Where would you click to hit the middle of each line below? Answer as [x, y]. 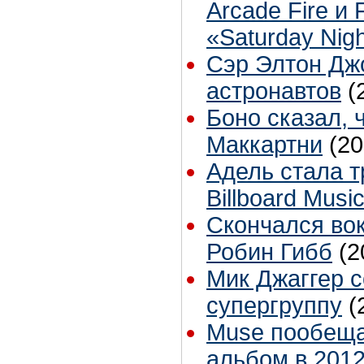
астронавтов [274, 91]
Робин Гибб [269, 252]
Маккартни [264, 145]
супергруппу [274, 306]
